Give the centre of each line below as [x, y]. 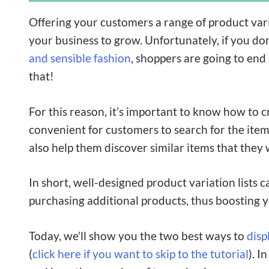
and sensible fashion [80, 58]
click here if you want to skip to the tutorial [141, 254]
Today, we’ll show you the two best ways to [138, 236]
